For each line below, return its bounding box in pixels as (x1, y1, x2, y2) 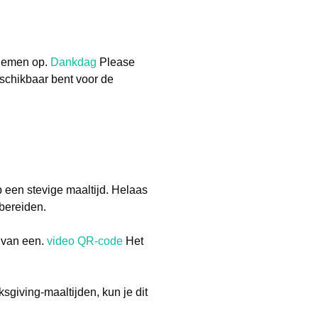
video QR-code (47, 235, 123, 247)
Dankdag (50, 56, 97, 68)
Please (97, 56, 135, 68)
